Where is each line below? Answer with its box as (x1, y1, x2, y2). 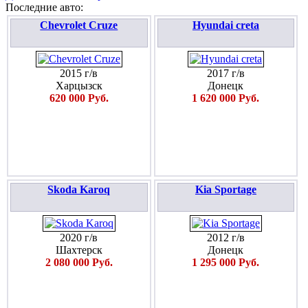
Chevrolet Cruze (40, 19, 118, 31)
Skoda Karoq (47, 184, 111, 195)
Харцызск (55, 80, 102, 91)
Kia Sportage (195, 184, 256, 195)
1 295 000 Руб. (192, 256, 260, 268)
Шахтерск (55, 244, 102, 256)
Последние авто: (5, 1, 83, 13)
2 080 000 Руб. (45, 256, 113, 268)
